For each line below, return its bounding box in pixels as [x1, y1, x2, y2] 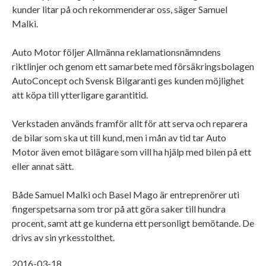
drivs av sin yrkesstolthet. [12, 231, 115, 243]
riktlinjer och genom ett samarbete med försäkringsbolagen [12, 60, 254, 72]
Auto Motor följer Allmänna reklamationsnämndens [12, 46, 221, 58]
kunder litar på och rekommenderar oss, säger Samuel [12, 3, 227, 15]
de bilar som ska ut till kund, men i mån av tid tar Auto [12, 131, 226, 143]
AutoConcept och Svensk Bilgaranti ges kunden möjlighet [12, 74, 244, 86]
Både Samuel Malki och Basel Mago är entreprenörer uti [12, 188, 239, 200]
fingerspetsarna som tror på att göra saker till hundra [12, 202, 226, 214]
